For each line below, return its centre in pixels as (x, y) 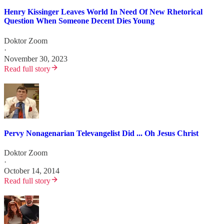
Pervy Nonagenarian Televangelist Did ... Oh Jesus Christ (101, 133)
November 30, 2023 (36, 58)
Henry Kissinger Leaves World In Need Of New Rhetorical (103, 12)
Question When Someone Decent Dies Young (79, 21)
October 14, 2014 (32, 171)
